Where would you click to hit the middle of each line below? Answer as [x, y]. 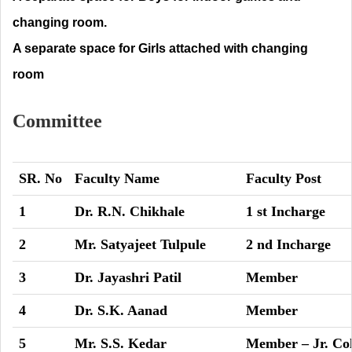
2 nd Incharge [288, 244]
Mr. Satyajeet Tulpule [140, 244]
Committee [57, 121]
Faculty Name [117, 178]
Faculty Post [284, 178]
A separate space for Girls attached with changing [160, 48]
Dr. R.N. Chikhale [130, 211]
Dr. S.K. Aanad [121, 310]
